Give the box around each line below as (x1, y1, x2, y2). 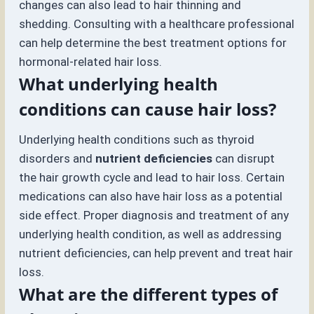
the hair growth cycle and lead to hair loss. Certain (19, 170, 285, 185)
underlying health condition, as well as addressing (19, 227, 282, 242)
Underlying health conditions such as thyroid (19, 132, 255, 147)
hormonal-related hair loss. (19, 55, 163, 69)
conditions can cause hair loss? (19, 97, 277, 121)
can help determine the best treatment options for (19, 36, 287, 50)
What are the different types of (19, 282, 278, 306)
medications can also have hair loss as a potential (19, 189, 283, 204)
